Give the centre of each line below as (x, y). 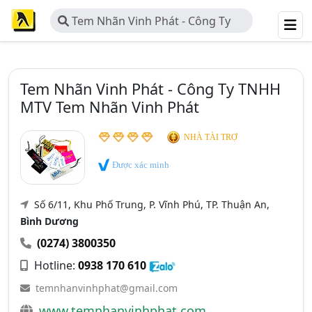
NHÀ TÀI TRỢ (211, 137)
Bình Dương (49, 221)
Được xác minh (140, 165)
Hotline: (55, 265)
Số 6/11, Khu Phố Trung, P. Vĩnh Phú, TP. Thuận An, (150, 204)
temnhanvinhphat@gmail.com (107, 288)
